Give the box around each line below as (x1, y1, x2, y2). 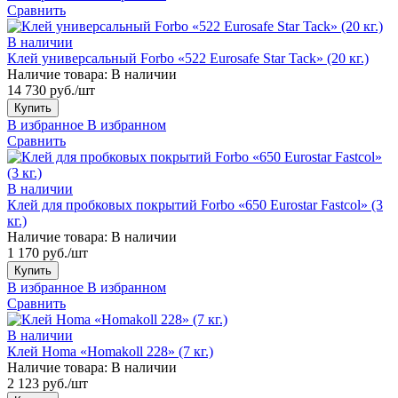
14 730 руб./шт (7, 82, 95, 98)
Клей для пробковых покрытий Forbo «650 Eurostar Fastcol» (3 (7, 196, 383, 212)
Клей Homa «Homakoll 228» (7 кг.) (7, 343, 213, 359)
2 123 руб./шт (7, 375, 88, 391)
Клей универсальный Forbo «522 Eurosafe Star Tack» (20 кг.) (7, 50, 369, 66)
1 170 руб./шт (7, 244, 88, 260)
